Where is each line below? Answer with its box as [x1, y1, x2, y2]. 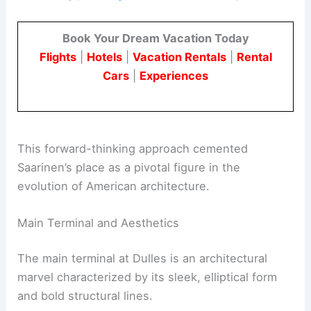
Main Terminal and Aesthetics [17, 215, 180, 230]
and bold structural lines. [17, 289, 153, 303]
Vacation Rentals [132, 50, 226, 65]
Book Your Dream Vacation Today [62, 31, 249, 46]
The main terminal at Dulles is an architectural [17, 251, 268, 266]
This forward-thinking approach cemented [17, 141, 249, 155]
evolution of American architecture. [17, 178, 210, 193]
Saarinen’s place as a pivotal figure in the [17, 160, 241, 174]
